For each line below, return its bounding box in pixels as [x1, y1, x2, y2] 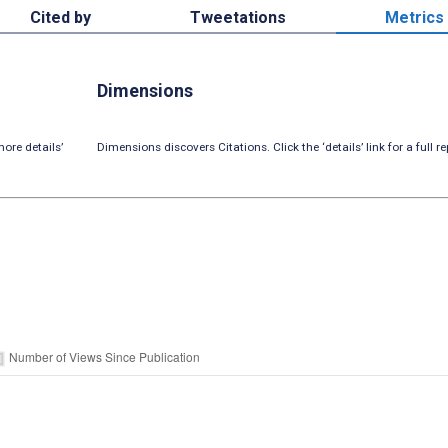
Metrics [385, 7, 445, 27]
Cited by [29, 7, 91, 27]
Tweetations [189, 7, 286, 27]
